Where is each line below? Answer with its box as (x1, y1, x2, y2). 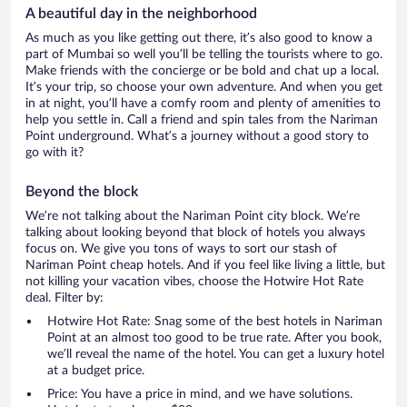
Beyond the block (25, 184, 138, 200)
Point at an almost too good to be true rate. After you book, (47, 332, 382, 345)
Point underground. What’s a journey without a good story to (25, 130, 369, 144)
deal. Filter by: (25, 292, 104, 305)
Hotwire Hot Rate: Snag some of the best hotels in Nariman (47, 315, 382, 329)
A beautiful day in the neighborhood (25, 6, 257, 22)
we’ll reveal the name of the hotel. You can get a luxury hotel (47, 348, 384, 362)
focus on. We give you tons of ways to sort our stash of (25, 243, 337, 256)
